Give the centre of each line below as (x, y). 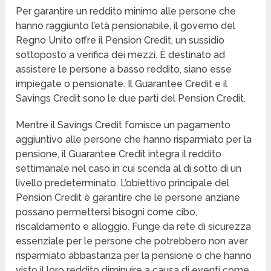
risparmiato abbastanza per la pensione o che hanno (134, 256)
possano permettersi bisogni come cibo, (107, 212)
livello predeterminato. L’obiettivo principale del (123, 183)
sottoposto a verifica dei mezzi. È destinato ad (121, 55)
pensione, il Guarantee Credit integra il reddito (119, 154)
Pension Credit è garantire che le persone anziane (128, 198)
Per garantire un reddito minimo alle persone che (126, 11)
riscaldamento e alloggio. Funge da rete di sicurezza (134, 227)
